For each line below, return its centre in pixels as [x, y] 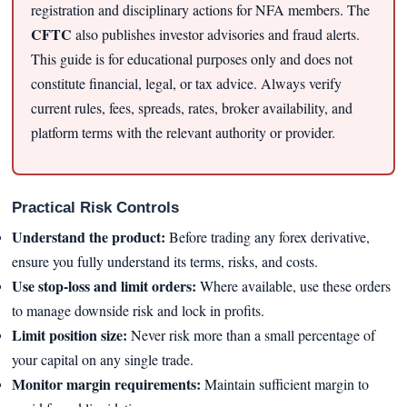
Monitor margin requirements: [106, 384]
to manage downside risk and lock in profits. [138, 311]
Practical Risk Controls [95, 208]
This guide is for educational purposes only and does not [191, 58]
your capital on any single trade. [102, 360]
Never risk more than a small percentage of [251, 335]
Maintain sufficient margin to [284, 384]
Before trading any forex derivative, [267, 237]
